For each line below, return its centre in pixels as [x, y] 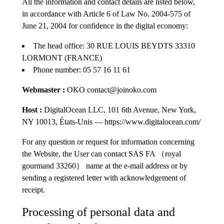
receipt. [33, 189]
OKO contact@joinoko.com [111, 89]
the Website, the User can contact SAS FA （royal [101, 153]
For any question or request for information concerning [108, 141]
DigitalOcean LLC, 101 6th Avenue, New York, [119, 109]
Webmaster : [43, 89]
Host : [32, 109]
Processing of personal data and [98, 212]
